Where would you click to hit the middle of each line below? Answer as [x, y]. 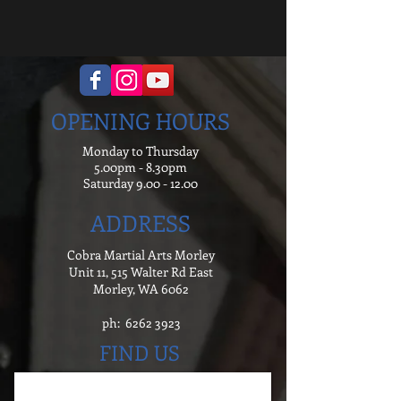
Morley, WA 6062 [141, 289]
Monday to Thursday [141, 151]
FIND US [140, 352]
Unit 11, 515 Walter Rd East [141, 272]
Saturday [110, 183]
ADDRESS [140, 223]
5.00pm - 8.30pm [141, 167]
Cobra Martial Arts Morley [141, 255]
